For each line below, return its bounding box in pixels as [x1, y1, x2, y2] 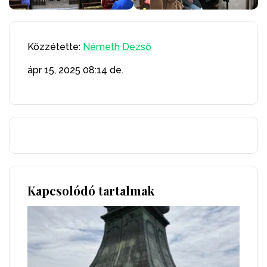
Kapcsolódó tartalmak [27, 182, 154, 199]
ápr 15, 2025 [27, 64, 80, 76]
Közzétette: [27, 41, 83, 53]
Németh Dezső [83, 41, 151, 53]
